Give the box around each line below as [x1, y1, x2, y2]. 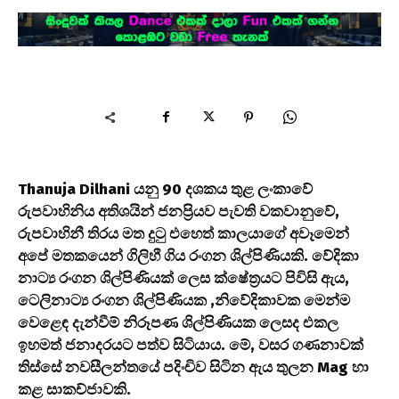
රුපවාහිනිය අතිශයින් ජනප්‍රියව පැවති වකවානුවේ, [18, 201, 339, 221]
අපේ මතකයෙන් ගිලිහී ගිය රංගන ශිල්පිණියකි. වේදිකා [18, 246, 359, 265]
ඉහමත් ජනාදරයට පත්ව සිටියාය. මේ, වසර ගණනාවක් [18, 335, 363, 354]
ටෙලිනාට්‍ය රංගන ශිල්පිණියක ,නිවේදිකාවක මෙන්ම [18, 290, 350, 310]
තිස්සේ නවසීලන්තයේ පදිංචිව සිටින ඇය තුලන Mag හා [18, 357, 369, 377]
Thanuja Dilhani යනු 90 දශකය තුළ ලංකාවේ [18, 179, 313, 199]
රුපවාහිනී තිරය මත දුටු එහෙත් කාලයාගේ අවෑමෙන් [18, 224, 349, 243]
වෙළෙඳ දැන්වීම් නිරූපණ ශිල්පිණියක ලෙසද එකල [18, 313, 338, 332]
